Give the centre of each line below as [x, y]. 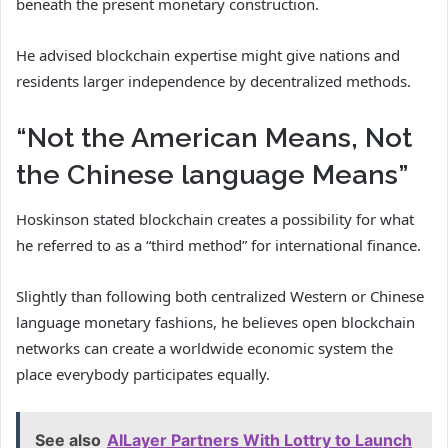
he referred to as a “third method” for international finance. [218, 245]
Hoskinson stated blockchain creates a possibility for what [215, 219]
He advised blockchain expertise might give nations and [208, 54]
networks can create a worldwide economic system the [204, 348]
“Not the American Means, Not [214, 137]
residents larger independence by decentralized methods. [213, 80]
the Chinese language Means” [212, 174]
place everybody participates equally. [143, 374]
